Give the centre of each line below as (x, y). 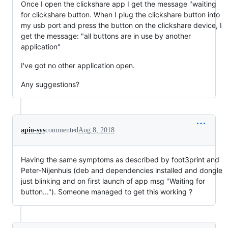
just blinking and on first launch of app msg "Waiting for (113, 181)
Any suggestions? (50, 84)
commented (62, 130)
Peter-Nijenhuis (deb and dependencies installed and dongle (122, 170)
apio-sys (33, 130)
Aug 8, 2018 (96, 130)
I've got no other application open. (78, 65)
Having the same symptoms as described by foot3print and (120, 159)
